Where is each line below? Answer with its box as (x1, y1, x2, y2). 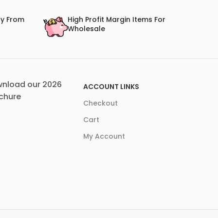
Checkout (83, 98, 118, 109)
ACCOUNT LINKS (83, 82, 140, 92)
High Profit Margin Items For (67, 15, 165, 25)
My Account (83, 131, 126, 142)
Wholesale (67, 24, 105, 34)
